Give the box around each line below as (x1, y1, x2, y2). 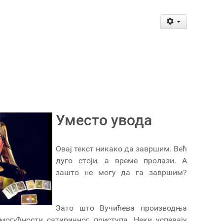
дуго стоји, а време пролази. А (56, 156, 187, 166)
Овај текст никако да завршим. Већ (56, 144, 187, 154)
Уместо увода (56, 111, 152, 129)
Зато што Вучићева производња (56, 203, 187, 213)
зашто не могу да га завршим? (56, 168, 187, 178)
